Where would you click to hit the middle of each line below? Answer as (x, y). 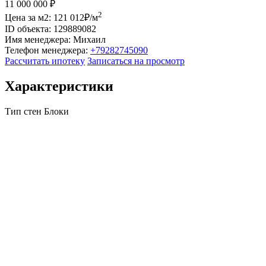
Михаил (89, 40)
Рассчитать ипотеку (45, 61)
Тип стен (23, 112)
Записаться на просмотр (136, 61)
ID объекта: (28, 29)
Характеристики (59, 86)
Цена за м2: (28, 18)
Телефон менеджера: (46, 50)
